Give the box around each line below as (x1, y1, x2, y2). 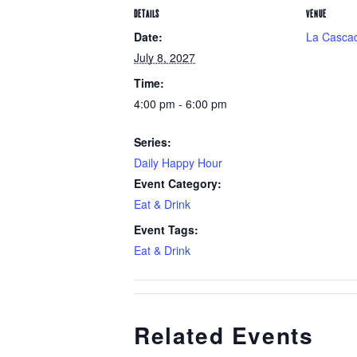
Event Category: (134, 175, 222, 191)
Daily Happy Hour (134, 154, 222, 171)
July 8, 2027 (134, 49, 195, 65)
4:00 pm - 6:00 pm (134, 95, 227, 112)
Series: (134, 133, 171, 150)
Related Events (134, 318, 314, 351)
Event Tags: (134, 221, 198, 237)
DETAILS (134, 7, 159, 20)
